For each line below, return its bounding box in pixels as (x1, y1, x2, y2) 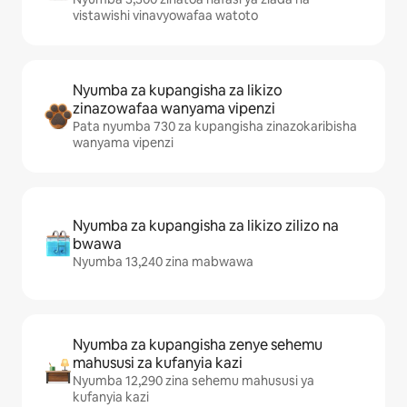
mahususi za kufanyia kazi (73, 353, 243, 372)
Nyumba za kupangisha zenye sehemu (73, 335, 323, 354)
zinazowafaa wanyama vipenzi (73, 99, 275, 118)
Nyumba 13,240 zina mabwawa (73, 253, 253, 270)
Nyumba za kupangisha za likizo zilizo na (73, 216, 339, 235)
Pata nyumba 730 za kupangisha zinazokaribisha (73, 118, 357, 134)
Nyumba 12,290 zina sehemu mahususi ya (73, 372, 314, 389)
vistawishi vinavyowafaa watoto (73, 7, 258, 24)
